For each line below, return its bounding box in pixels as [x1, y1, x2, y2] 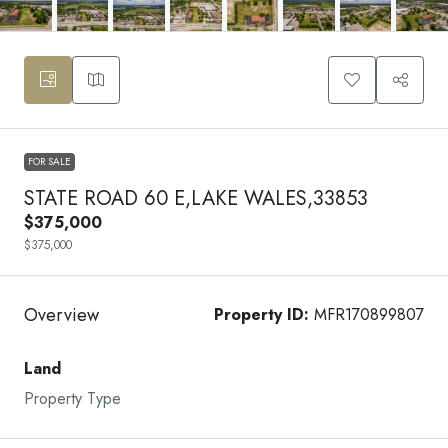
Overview [24, 301, 99, 328]
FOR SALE [28, 154, 71, 170]
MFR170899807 [309, 303, 424, 327]
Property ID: [214, 303, 309, 327]
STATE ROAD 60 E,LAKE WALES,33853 [24, 184, 368, 214]
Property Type [24, 387, 121, 411]
